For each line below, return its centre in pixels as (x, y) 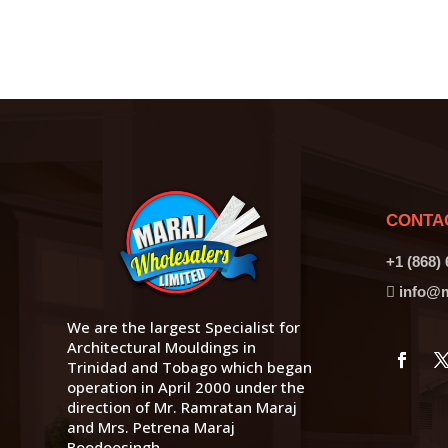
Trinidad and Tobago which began (190, 366)
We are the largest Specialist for (184, 326)
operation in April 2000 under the (186, 386)
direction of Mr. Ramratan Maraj (182, 406)
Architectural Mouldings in (162, 346)
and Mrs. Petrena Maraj (151, 426)
